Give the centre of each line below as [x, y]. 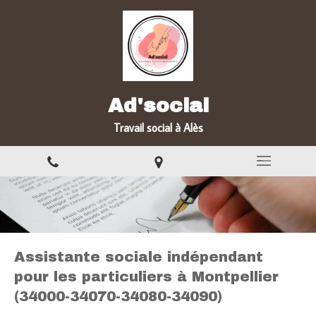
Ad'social [158, 105]
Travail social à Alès [158, 128]
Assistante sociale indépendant [139, 257]
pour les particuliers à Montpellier [146, 276]
